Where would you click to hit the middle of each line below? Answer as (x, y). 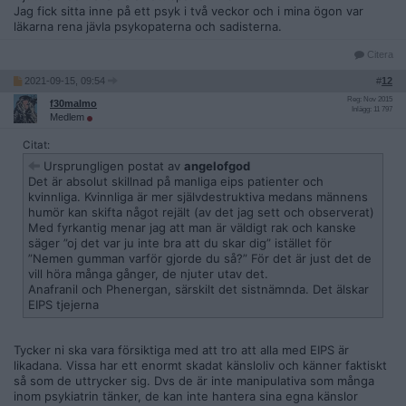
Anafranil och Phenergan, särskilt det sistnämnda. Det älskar (198, 290)
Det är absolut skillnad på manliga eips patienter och (176, 182)
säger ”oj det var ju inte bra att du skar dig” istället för (180, 243)
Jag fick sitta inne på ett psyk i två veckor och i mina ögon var (188, 11)
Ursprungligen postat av (112, 166)
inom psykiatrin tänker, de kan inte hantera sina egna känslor (186, 396)
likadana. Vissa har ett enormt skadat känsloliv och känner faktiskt (200, 366)
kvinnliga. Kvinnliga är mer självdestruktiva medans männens (198, 197)
